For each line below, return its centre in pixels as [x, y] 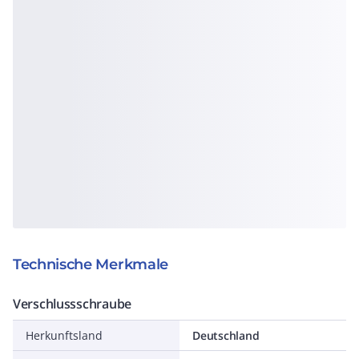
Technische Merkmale [91, 264]
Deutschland [226, 335]
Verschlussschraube [72, 304]
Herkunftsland [64, 335]
